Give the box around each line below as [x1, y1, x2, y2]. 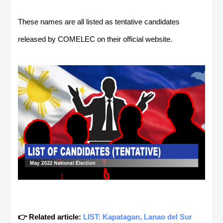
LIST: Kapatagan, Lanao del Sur [83, 212, 192, 221]
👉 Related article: [18, 212, 83, 221]
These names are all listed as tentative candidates [18, 17, 180, 26]
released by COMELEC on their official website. [18, 34, 172, 43]
